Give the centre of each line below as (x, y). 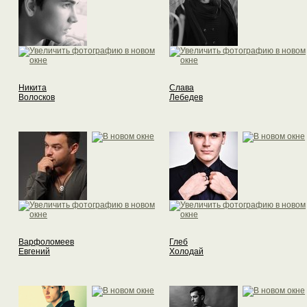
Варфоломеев (46, 242)
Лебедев (186, 98)
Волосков (37, 98)
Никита (33, 88)
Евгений (34, 252)
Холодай (186, 252)
